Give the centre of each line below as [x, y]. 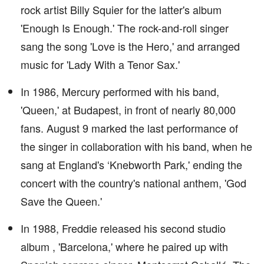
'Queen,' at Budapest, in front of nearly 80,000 [128, 110]
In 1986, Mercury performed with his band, [120, 91]
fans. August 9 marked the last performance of [129, 128]
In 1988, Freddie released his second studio [123, 228]
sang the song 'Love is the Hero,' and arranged [130, 46]
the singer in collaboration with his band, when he [136, 146]
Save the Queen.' [61, 201]
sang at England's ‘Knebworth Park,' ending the [131, 164]
